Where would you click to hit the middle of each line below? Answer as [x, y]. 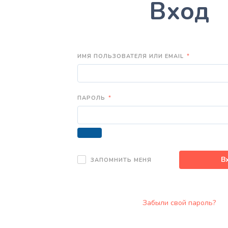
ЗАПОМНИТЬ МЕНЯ [120, 160]
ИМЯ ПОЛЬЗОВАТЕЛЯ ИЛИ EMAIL [132, 56]
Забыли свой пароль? [179, 203]
